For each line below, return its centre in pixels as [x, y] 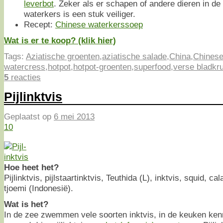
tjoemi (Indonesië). [39, 188]
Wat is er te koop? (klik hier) [60, 40]
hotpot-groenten [102, 67]
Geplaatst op [29, 117]
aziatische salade [134, 56]
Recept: [40, 24]
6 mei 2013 [74, 117]
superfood [152, 67]
